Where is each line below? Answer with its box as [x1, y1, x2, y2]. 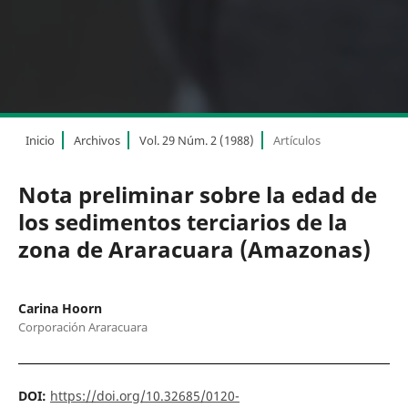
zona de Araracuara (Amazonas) [17, 233, 371, 264]
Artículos [272, 131, 321, 148]
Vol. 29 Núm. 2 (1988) [138, 131, 254, 148]
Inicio [25, 131, 55, 148]
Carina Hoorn [17, 299, 102, 317]
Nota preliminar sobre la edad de [17, 178, 377, 209]
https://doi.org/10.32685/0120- [49, 386, 240, 404]
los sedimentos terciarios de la [17, 206, 348, 237]
